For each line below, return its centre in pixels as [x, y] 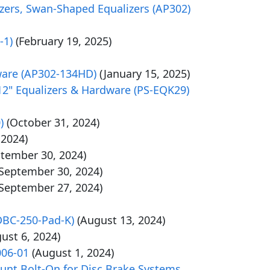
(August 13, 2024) [121, 220]
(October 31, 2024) [53, 122]
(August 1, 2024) [73, 253]
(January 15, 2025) [145, 74]
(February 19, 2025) [64, 41]
